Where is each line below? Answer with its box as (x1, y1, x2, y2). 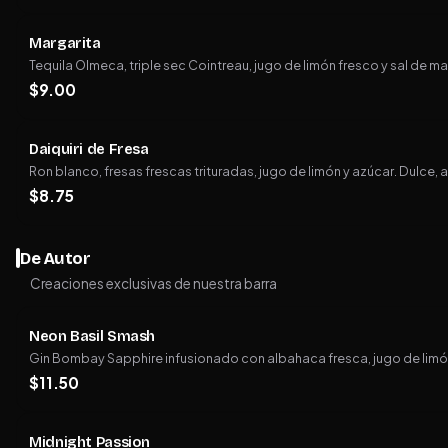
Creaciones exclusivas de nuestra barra (30, 275, 277, 293)
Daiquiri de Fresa (29, 140, 149, 159)
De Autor (20, 247, 91, 269)
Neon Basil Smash (29, 326, 156, 345)
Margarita (29, 34, 101, 53)
